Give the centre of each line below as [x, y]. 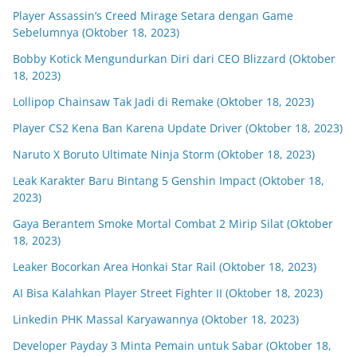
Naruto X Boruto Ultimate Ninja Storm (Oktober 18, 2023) [164, 154]
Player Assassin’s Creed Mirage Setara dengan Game [153, 16]
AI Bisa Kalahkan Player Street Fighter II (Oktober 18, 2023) [168, 293]
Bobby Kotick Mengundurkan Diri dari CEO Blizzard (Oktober [174, 59]
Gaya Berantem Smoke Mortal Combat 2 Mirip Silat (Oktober [173, 224]
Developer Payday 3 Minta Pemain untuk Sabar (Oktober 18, [172, 345]
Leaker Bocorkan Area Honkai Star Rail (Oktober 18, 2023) [165, 267]
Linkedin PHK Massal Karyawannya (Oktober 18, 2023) [156, 319]
